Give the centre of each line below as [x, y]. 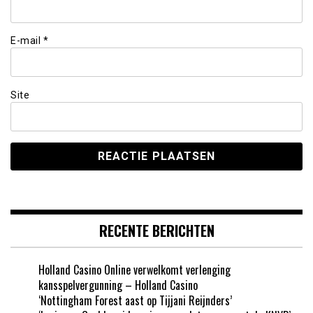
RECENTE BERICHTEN [156, 230]
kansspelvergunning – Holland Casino [118, 285]
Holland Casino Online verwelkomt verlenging [134, 269]
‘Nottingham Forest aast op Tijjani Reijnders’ [135, 300]
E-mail [27, 41]
